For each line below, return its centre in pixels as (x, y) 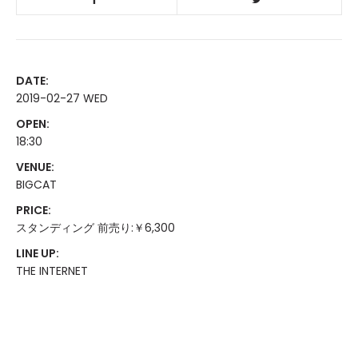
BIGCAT (36, 185)
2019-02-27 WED (62, 98)
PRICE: (34, 210)
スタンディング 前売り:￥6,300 (95, 228)
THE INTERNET (52, 271)
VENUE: (35, 167)
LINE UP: (38, 253)
